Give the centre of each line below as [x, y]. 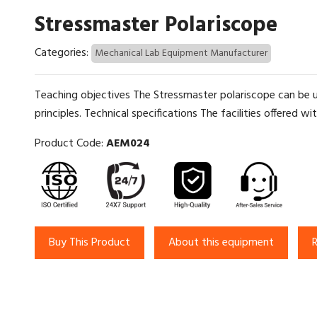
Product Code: [70, 144]
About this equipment [221, 243]
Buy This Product [89, 243]
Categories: [63, 53]
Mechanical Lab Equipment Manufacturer [181, 53]
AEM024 [128, 144]
